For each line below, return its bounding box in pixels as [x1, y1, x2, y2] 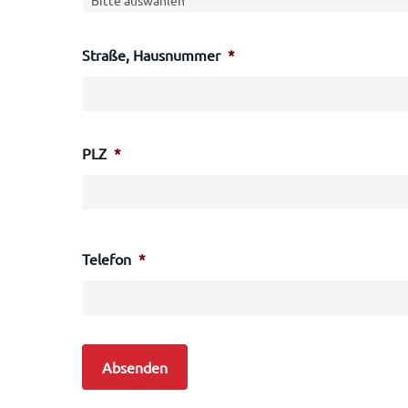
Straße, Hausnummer [82, 46, 221, 64]
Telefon [82, 250, 132, 268]
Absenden [102, 358, 168, 376]
